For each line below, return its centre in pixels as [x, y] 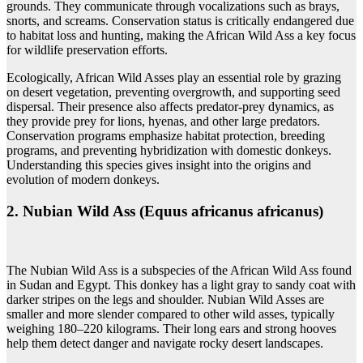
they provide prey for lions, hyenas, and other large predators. [163, 122]
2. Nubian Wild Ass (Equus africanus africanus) [165, 211]
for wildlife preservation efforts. [87, 50]
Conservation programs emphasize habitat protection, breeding [166, 136]
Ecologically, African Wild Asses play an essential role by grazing [174, 78]
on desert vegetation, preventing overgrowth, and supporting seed [173, 92]
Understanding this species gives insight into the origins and [159, 165]
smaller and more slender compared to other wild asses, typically [171, 314]
